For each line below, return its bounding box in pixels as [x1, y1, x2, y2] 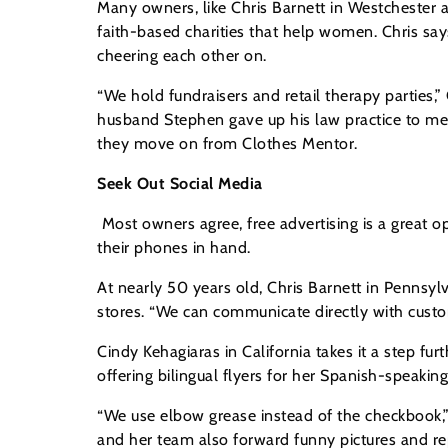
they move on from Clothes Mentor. [97, 134, 358, 154]
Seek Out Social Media [97, 174, 263, 194]
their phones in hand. [97, 238, 251, 258]
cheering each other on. [97, 46, 267, 66]
